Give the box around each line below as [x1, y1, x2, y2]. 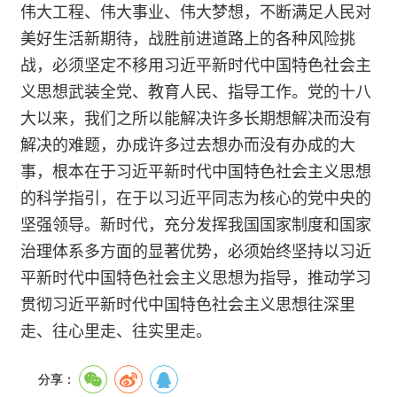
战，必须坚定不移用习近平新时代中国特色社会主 [20, 52, 371, 76]
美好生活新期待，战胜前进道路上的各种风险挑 [20, 26, 355, 50]
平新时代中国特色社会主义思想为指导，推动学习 [20, 265, 371, 289]
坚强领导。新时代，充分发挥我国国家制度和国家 [20, 212, 371, 236]
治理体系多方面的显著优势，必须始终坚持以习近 [20, 238, 371, 262]
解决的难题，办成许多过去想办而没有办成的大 [20, 132, 355, 156]
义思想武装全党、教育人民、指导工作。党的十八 [20, 79, 371, 103]
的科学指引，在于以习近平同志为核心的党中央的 [20, 185, 371, 209]
